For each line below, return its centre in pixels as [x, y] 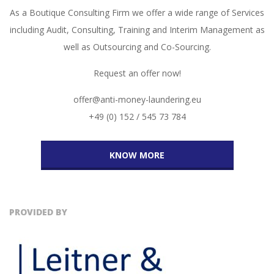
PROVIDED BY [38, 212]
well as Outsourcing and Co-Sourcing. [137, 47]
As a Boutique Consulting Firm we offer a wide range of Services [137, 13]
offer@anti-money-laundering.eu [137, 99]
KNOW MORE [137, 155]
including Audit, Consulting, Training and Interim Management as [137, 30]
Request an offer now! [137, 73]
